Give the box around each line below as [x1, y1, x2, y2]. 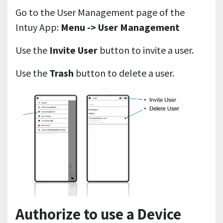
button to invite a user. [100, 44, 196, 57]
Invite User [49, 44, 100, 57]
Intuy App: [15, 21, 61, 34]
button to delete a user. [76, 67, 174, 80]
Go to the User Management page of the [15, 6, 185, 19]
